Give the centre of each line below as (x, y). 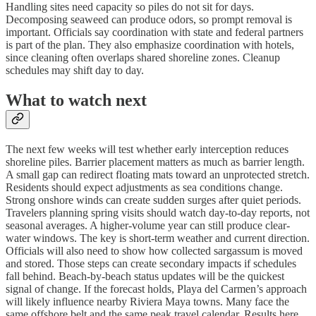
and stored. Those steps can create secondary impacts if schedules (151, 263)
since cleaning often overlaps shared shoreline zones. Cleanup (143, 57)
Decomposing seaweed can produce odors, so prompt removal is (149, 19)
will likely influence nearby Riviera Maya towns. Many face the (147, 301)
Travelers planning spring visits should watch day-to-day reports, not (158, 212)
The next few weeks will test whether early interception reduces (147, 149)
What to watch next (76, 100)
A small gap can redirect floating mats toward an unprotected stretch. (158, 174)
